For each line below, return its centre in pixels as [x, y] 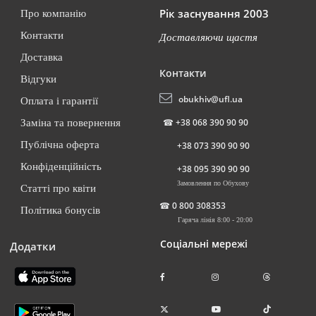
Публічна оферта [60, 145]
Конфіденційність [61, 166]
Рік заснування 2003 [214, 13]
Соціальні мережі [203, 244]
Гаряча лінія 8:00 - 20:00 [215, 220]
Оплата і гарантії [59, 101]
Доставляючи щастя [208, 37]
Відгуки [38, 79]
